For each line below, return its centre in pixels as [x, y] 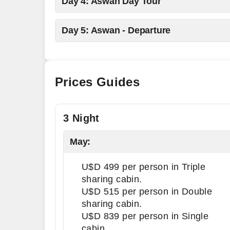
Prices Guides [98, 82]
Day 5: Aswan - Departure [116, 30]
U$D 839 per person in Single [145, 216]
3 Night [81, 118]
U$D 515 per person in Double [147, 191]
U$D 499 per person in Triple [144, 167]
